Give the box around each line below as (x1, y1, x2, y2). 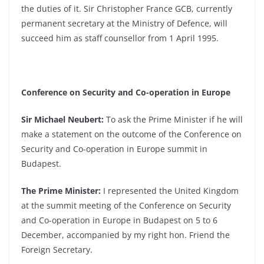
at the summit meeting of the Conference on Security (21, 200, 231, 211)
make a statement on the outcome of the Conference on (21, 128, 242, 140)
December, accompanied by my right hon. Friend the (21, 229, 230, 240)
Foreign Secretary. (21, 244, 93, 255)
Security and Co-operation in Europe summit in (21, 143, 207, 154)
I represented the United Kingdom (101, 185, 239, 196)
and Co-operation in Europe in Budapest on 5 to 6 (21, 214, 217, 226)
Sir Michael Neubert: (21, 114, 104, 125)
